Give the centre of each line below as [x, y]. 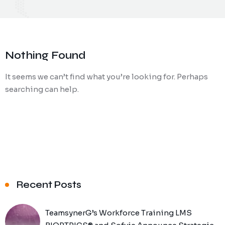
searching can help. [42, 89]
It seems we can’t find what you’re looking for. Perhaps [106, 77]
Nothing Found [45, 55]
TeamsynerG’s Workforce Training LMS [119, 213]
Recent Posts [49, 185]
